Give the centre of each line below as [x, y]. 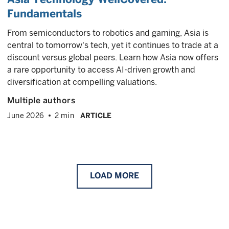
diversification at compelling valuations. [82, 82]
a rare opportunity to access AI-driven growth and [101, 70]
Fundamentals [44, 14]
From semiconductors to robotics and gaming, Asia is [108, 33]
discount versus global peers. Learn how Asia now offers [113, 58]
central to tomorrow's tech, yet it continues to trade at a [113, 45]
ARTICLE [96, 116]
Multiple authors [41, 100]
